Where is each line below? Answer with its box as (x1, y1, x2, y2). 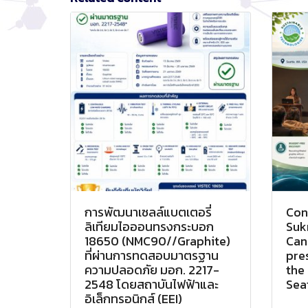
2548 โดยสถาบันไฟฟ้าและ (85, 275, 219, 294)
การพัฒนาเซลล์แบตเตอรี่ (85, 203, 212, 222)
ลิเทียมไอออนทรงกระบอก (85, 217, 214, 236)
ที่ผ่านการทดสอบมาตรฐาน (85, 246, 219, 265)
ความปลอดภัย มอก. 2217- (85, 261, 219, 280)
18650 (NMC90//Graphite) (85, 232, 230, 251)
